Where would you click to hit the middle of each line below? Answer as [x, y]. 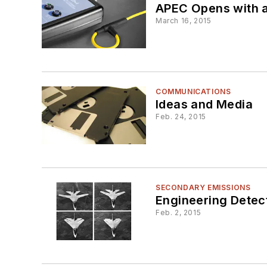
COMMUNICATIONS [193, 91]
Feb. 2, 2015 [178, 213]
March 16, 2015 [184, 20]
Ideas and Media [204, 104]
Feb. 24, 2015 [181, 116]
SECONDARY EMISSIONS [203, 188]
